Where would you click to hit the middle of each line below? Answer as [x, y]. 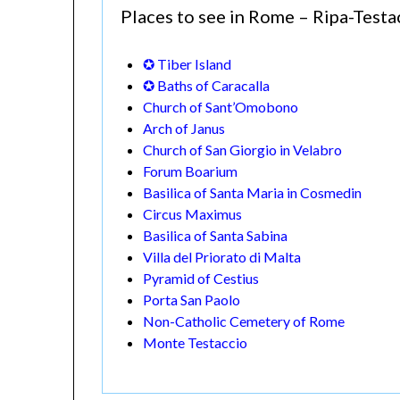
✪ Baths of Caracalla [207, 86]
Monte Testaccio [196, 343]
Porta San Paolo [192, 300]
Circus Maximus [193, 214]
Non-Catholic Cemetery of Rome [244, 321]
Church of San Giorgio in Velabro [243, 150]
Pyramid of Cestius [201, 279]
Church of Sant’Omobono [221, 107]
